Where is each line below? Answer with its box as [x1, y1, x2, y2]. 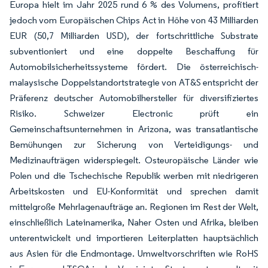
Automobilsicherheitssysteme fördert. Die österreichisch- [10, 60, 258, 72]
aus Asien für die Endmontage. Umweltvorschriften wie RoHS [10, 247, 258, 259]
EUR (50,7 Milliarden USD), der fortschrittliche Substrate [10, 29, 258, 41]
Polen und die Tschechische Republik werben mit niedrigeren [10, 169, 258, 181]
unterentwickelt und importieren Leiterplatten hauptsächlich [10, 232, 258, 243]
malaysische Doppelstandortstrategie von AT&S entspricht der [10, 76, 258, 88]
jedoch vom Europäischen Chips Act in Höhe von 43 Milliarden [10, 14, 258, 26]
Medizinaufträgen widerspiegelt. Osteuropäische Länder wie [10, 154, 258, 166]
